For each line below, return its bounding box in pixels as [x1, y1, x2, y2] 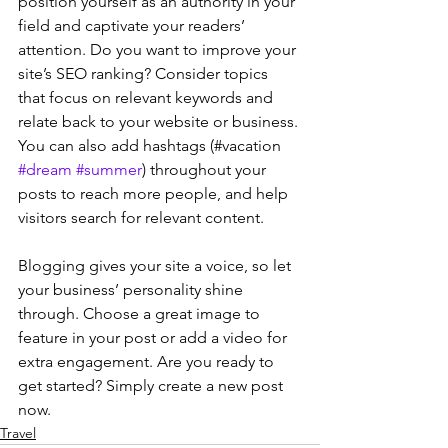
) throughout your [142, 159, 270, 179]
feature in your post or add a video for [18, 327, 291, 347]
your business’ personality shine [18, 279, 247, 299]
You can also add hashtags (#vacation [18, 135, 285, 155]
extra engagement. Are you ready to [18, 351, 278, 371]
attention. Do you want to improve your [18, 39, 300, 59]
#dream [18, 159, 72, 179]
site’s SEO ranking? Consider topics [18, 63, 272, 83]
